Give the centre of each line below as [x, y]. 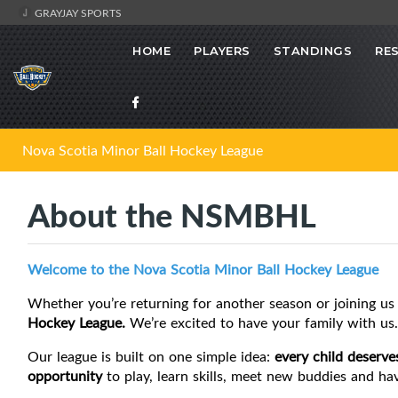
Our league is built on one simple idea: [151, 357]
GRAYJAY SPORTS [77, 12]
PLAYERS [222, 51]
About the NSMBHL [172, 215]
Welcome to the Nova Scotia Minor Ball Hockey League [203, 270]
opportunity [65, 376]
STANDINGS [312, 51]
